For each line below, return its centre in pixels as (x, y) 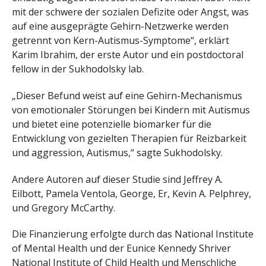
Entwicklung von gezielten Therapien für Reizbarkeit (129, 138)
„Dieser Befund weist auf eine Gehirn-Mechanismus (127, 95)
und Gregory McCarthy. (64, 208)
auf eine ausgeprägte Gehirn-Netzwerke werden (120, 26)
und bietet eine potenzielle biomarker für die (112, 124)
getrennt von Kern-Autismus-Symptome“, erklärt (121, 41)
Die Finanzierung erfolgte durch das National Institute (133, 234)
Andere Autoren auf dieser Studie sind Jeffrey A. (117, 179)
